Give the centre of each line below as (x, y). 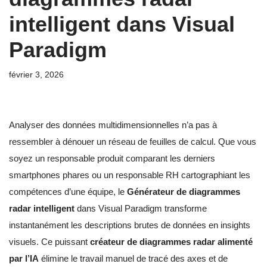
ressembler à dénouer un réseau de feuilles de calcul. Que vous (133, 142)
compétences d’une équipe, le (68, 192)
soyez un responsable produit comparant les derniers (112, 159)
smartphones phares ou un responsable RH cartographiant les (130, 175)
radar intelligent (42, 209)
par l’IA (24, 259)
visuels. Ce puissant (49, 242)
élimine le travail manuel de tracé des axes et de (133, 259)
